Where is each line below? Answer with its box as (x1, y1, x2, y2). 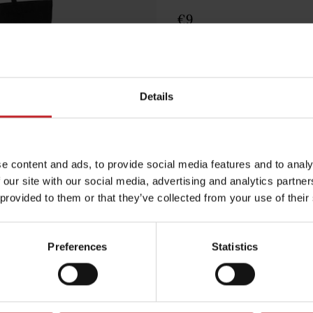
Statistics (212, 240, 258, 253)
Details (139, 90, 174, 103)
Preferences (48, 240, 108, 253)
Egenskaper (177, 124, 235, 138)
